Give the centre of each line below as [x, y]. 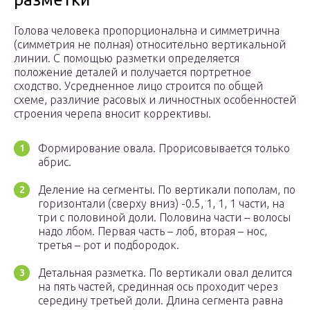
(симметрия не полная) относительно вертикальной [150, 44]
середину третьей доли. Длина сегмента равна [161, 300]
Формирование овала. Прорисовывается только [164, 148]
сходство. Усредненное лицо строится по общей [138, 85]
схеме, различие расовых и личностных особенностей [155, 99]
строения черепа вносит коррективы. [112, 113]
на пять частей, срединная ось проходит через [158, 286]
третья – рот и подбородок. [109, 245]
